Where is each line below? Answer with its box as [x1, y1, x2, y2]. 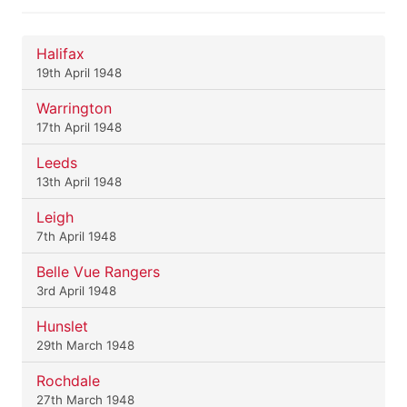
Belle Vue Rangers [36, 263, 160, 282]
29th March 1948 [36, 338, 134, 353]
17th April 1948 [36, 120, 122, 135]
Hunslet [36, 317, 88, 336]
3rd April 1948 [36, 283, 116, 299]
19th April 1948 [36, 65, 122, 81]
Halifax [36, 45, 84, 64]
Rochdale [36, 372, 100, 391]
